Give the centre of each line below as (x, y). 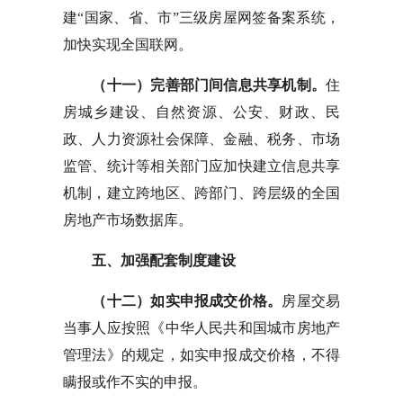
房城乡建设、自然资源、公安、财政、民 (201, 112)
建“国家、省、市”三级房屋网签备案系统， (201, 18)
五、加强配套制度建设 (149, 260)
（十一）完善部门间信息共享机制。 (209, 85)
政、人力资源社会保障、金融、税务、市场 (201, 139)
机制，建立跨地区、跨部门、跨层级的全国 (201, 193)
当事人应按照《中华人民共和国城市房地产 (201, 328)
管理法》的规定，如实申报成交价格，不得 (201, 355)
